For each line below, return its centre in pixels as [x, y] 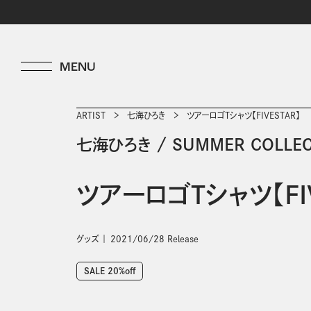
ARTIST [91, 115]
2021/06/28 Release [154, 239]
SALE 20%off [110, 271]
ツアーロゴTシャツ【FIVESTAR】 [243, 115]
